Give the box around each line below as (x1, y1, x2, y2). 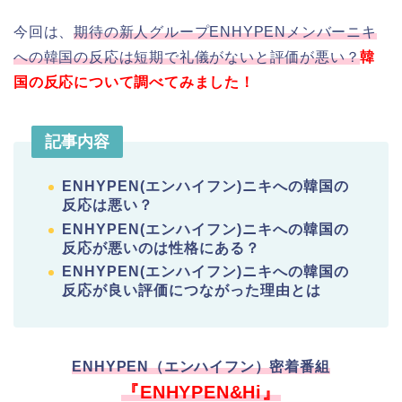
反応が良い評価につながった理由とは (62, 283, 321, 299)
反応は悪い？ (62, 197, 153, 213)
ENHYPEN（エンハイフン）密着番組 (72, 359, 330, 375)
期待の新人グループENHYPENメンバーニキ (74, 23, 377, 39)
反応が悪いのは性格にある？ (62, 240, 260, 256)
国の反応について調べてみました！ (13, 74, 255, 90)
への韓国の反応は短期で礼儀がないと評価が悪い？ (13, 48, 361, 65)
